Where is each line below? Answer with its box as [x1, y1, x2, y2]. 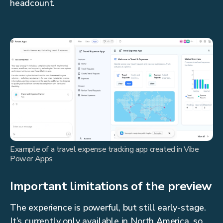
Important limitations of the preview [10, 178, 212, 195]
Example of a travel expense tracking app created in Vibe [10, 144, 199, 155]
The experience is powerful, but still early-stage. [10, 202, 207, 214]
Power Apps [10, 153, 53, 165]
